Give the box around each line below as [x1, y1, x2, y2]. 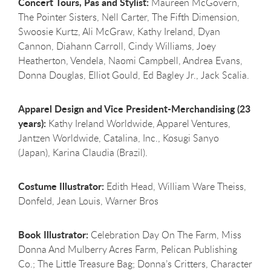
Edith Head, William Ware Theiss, [104, 179, 246, 193]
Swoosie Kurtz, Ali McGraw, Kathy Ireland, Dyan [18, 24, 220, 38]
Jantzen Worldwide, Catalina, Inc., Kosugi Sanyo [18, 131, 219, 145]
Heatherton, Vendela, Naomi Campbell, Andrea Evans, [18, 53, 243, 67]
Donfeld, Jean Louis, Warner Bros [18, 194, 158, 207]
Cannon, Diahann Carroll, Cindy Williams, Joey [18, 39, 216, 53]
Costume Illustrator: [18, 178, 104, 193]
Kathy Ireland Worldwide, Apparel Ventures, [46, 116, 230, 130]
